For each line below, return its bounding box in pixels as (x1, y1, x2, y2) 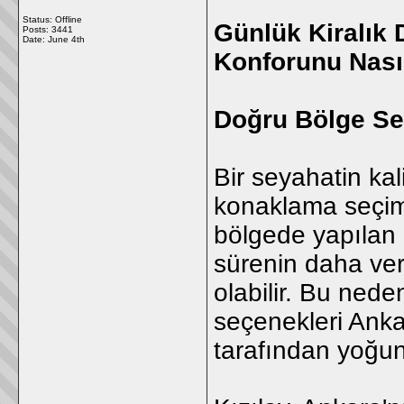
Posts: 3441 (23, 24, 73, 34)
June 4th (48, 34, 85, 44)
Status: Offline (23, 14, 82, 24)
